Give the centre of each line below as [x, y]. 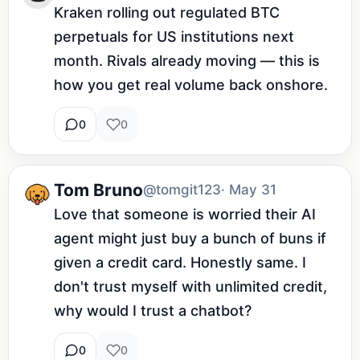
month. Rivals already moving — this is [187, 61]
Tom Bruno [98, 190]
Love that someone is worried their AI [185, 215]
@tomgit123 [182, 190]
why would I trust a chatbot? [153, 311]
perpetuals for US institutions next [174, 37]
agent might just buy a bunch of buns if [190, 239]
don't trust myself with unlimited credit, [190, 287]
